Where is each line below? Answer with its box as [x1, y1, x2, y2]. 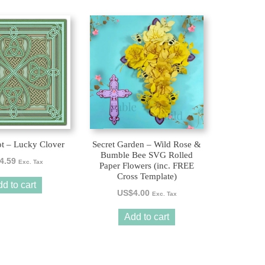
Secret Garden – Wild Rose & [92, 140, 202, 150]
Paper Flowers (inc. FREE [99, 161, 195, 171]
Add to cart [124, 212, 170, 222]
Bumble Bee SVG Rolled [101, 150, 193, 160]
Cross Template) [117, 172, 177, 182]
